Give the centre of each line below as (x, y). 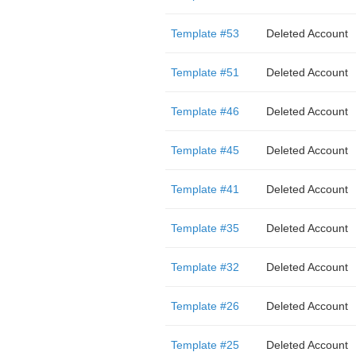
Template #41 (205, 189)
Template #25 (205, 345)
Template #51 (205, 72)
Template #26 (205, 306)
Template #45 (205, 150)
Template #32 (205, 267)
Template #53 (205, 33)
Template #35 (205, 228)
